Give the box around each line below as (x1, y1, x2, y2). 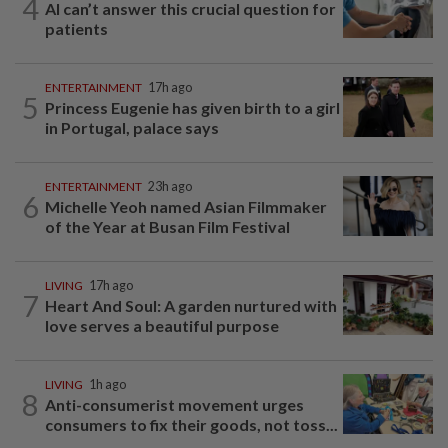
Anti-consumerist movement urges (45, 395, 304, 415)
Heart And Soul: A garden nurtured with (45, 296, 337, 316)
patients (45, 19, 108, 39)
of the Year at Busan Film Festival (45, 217, 290, 237)
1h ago (89, 377, 126, 393)
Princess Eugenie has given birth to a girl (45, 98, 340, 118)
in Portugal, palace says (45, 118, 219, 138)
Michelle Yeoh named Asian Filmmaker (45, 197, 327, 217)
